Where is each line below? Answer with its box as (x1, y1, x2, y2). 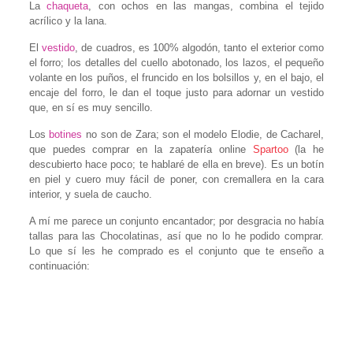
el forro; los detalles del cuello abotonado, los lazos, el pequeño (28, 57, 325, 69)
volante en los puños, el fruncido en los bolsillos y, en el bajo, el (28, 72, 325, 84)
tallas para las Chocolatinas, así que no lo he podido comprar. (28, 230, 325, 243)
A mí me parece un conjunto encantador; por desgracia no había (28, 215, 325, 228)
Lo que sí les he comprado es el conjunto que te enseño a (28, 245, 325, 258)
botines (49, 128, 83, 141)
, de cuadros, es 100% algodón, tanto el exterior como (75, 42, 325, 54)
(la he (288, 143, 325, 156)
